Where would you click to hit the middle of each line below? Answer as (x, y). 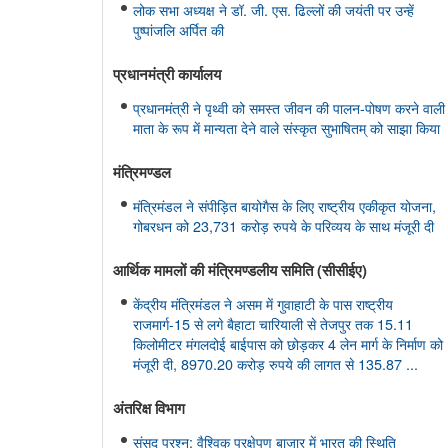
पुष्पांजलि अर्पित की (178, 29)
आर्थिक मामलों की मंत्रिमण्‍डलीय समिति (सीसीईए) (240, 270)
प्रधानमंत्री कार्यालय (167, 74)
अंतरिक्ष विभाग (149, 408)
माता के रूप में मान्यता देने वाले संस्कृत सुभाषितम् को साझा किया (286, 127)
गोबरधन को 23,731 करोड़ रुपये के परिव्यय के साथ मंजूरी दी (283, 225)
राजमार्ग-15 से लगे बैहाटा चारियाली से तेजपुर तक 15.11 (273, 323)
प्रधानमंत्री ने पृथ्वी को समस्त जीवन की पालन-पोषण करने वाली (289, 107)
